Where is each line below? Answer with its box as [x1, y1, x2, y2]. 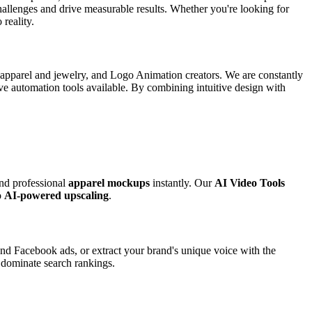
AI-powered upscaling [4, 189, 109, 202]
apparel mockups [68, 177, 150, 189]
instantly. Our [150, 177, 214, 189]
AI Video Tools [214, 177, 285, 189]
